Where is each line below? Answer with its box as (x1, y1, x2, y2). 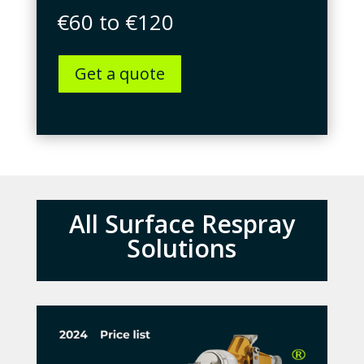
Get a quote (74, 63, 165, 85)
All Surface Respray (68, 207, 295, 241)
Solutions (127, 232, 237, 266)
